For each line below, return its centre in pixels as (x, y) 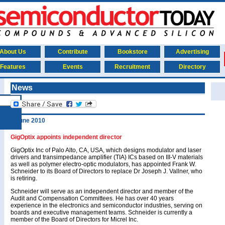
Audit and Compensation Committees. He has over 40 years (92, 198)
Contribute (73, 52)
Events (73, 67)
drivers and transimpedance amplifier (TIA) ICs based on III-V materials (107, 157)
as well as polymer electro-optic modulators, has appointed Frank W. (103, 164)
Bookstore (132, 52)
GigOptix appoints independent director (66, 137)
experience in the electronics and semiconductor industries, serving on (106, 205)
